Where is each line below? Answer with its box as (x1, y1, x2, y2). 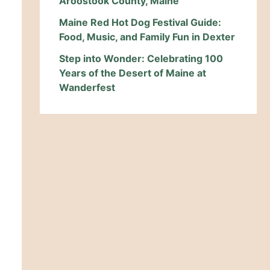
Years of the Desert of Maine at (59, 67, 206, 80)
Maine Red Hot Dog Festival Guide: (59, 16, 221, 29)
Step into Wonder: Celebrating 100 (59, 52, 223, 65)
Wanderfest (59, 81, 115, 94)
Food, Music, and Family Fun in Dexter (59, 31, 235, 43)
